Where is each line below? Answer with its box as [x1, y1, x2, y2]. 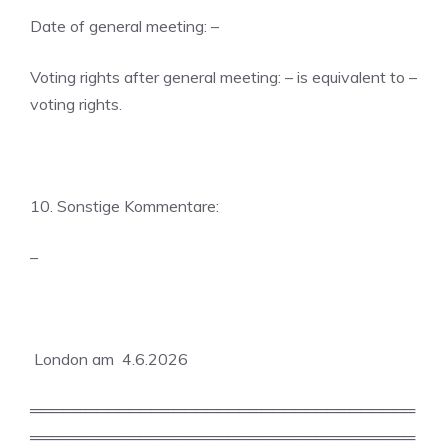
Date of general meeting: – [30, 16, 219, 36]
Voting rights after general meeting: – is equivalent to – [30, 67, 417, 87]
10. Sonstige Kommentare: [30, 196, 219, 216]
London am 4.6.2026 [30, 349, 188, 369]
